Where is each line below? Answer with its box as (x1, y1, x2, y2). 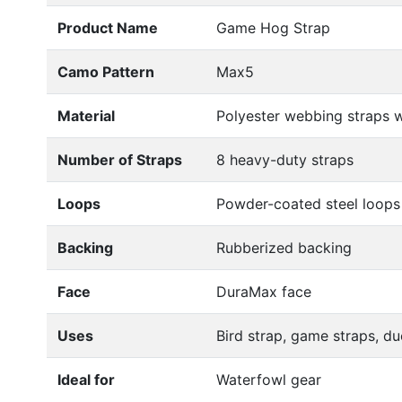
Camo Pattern (57, 63, 154, 82)
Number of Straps (57, 151, 182, 170)
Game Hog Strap (216, 19, 330, 38)
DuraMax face (216, 283, 311, 301)
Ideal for (57, 371, 115, 389)
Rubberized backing (216, 239, 352, 258)
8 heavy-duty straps (216, 151, 354, 170)
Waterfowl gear (216, 371, 321, 389)
